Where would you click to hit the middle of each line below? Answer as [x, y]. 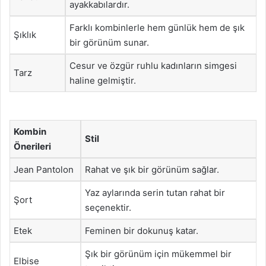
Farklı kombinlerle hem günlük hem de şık [157, 27]
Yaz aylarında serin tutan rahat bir [155, 193]
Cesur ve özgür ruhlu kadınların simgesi [153, 65]
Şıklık [25, 34]
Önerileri [32, 146]
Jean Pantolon [44, 170]
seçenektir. [108, 208]
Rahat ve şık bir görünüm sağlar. [152, 170]
